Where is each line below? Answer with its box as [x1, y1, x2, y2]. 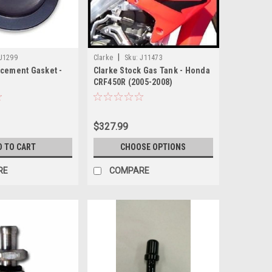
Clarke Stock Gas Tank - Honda [93, 65, 210, 75]
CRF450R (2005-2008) [93, 76, 173, 87]
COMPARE [109, 165, 149, 175]
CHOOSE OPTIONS [120, 141, 186, 152]
